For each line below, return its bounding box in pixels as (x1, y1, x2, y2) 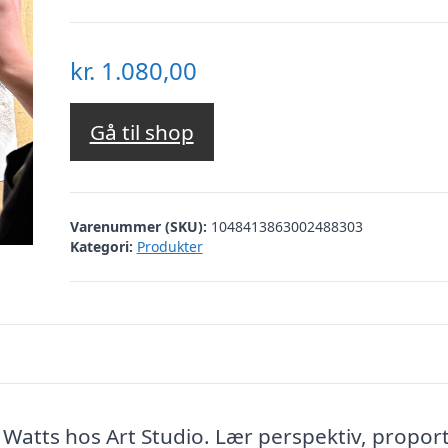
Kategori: (69, 236, 133, 256)
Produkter (136, 236, 203, 256)
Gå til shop (89, 118, 194, 147)
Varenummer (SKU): (69, 216, 211, 236)
